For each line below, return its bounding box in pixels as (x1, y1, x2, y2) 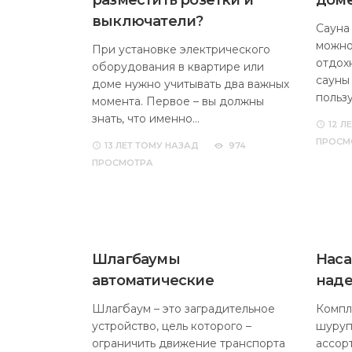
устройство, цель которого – (92, 319, 251, 333)
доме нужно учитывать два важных (92, 77, 289, 91)
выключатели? (92, 13, 203, 30)
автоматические (92, 272, 214, 289)
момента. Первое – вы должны (92, 94, 264, 108)
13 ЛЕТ (104, 140, 133, 151)
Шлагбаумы (92, 251, 180, 268)
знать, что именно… (92, 112, 200, 126)
